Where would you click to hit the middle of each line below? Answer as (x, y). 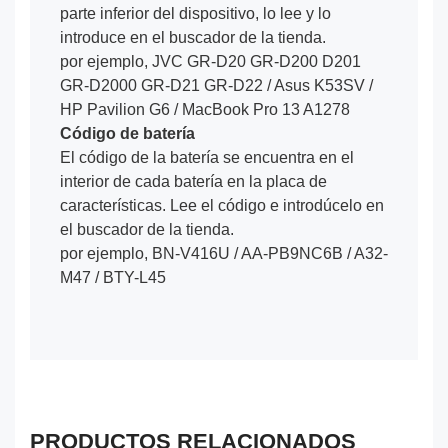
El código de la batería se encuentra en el (207, 157)
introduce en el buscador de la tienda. (193, 37)
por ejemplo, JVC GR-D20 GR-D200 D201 (210, 61)
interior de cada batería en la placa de (193, 181)
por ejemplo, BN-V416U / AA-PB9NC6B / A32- (224, 253)
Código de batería (127, 133)
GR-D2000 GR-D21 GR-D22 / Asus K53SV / (216, 85)
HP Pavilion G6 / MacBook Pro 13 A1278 (205, 109)
